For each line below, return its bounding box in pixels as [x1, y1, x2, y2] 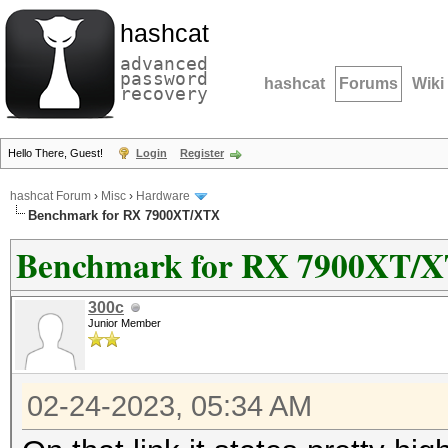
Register [180, 147, 224, 159]
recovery [120, 83, 208, 104]
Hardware [136, 189, 190, 204]
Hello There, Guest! [8, 147, 106, 159]
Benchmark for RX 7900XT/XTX [28, 208, 220, 223]
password [120, 68, 208, 89]
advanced [120, 53, 208, 74]
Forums [339, 75, 398, 92]
